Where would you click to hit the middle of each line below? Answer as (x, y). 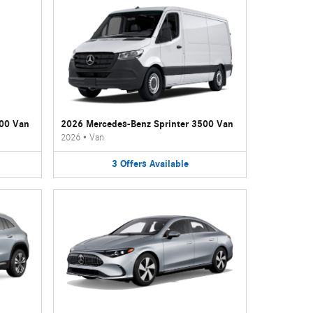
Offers (133, 164)
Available (169, 164)
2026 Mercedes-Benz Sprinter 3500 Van (147, 124)
